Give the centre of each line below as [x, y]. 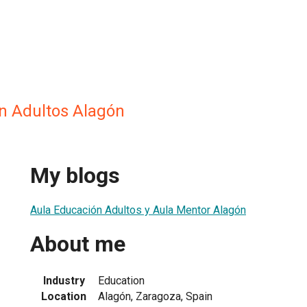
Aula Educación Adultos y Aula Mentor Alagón [138, 210]
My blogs [75, 176]
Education [121, 280]
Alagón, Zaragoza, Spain [155, 296]
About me [78, 244]
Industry [64, 280]
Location [64, 296]
